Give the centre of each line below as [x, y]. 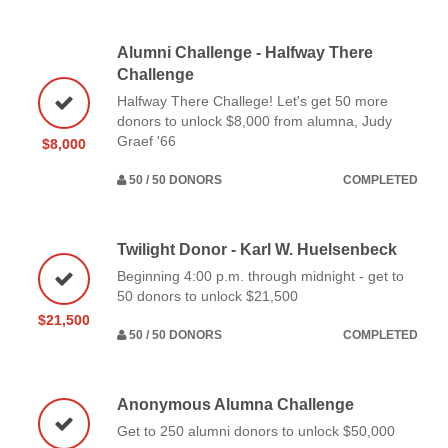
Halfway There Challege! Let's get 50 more [252, 100]
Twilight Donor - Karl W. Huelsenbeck [257, 249]
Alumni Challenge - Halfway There [245, 52]
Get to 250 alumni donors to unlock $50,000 [256, 430]
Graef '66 [146, 140]
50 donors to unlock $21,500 [207, 295]
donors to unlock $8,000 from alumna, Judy [254, 120]
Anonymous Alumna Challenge [235, 404]
